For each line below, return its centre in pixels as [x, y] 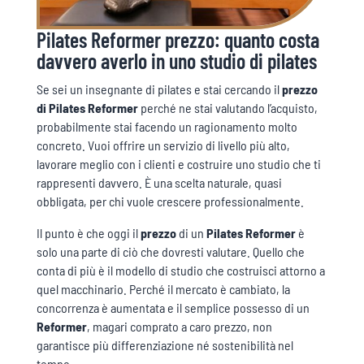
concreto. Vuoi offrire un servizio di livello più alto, [163, 145]
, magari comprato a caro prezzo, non [179, 326]
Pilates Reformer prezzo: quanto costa [178, 39]
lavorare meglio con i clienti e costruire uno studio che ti [178, 163]
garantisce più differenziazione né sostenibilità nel [165, 344]
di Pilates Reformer [87, 107]
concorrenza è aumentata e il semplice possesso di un [173, 307]
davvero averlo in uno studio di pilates [176, 60]
